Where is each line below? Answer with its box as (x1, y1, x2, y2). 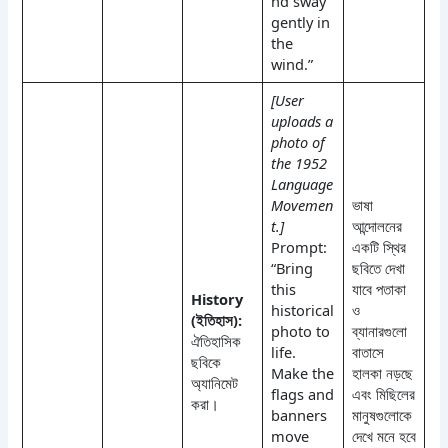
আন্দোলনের (351, 215, 402, 236)
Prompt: (270, 236, 327, 257)
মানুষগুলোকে (351, 404, 412, 425)
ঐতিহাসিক (190, 330, 241, 351)
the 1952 (270, 152, 327, 173)
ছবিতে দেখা (351, 257, 405, 278)
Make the (270, 362, 334, 383)
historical (270, 299, 334, 320)
